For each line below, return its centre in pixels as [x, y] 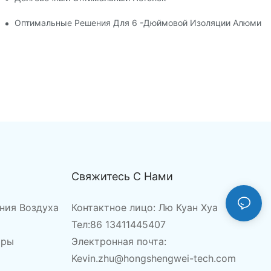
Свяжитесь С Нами [122, 177]
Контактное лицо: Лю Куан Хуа [144, 207]
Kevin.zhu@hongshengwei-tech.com [153, 258]
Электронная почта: [119, 241]
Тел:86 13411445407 [118, 224]
